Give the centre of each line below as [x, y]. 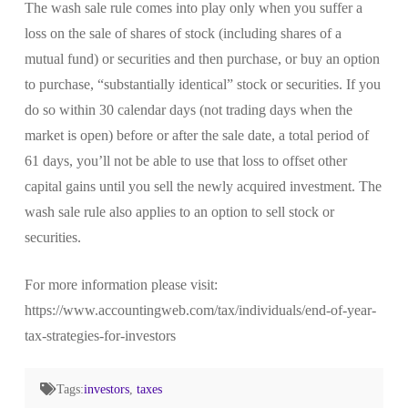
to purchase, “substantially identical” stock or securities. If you [202, 84]
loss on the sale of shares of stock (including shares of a [183, 33]
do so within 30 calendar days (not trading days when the [188, 109]
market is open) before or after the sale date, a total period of [196, 135]
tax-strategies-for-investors [100, 335]
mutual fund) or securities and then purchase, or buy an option [202, 58]
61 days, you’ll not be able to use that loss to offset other [185, 160]
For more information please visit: [121, 284]
